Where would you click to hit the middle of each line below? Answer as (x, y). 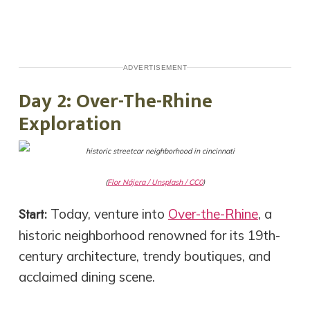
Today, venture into (107, 213)
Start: (33, 214)
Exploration (70, 124)
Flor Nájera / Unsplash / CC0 (155, 182)
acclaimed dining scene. (86, 276)
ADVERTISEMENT (155, 67)
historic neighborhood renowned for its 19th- (149, 235)
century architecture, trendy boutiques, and (144, 256)
